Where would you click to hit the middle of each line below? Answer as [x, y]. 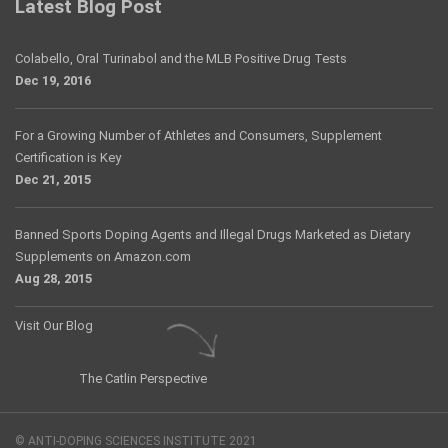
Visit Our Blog [54, 326]
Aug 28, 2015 [53, 279]
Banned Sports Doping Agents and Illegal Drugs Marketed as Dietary [212, 235]
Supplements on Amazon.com [103, 257]
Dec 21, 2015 [53, 180]
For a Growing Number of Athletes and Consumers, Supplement [198, 136]
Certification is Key [68, 158]
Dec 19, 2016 [53, 81]
